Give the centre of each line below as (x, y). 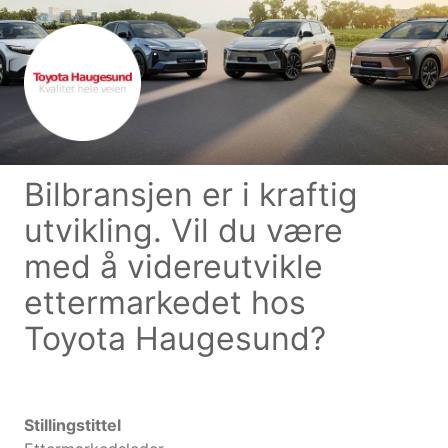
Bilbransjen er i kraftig (191, 195)
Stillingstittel (72, 425)
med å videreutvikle (173, 267)
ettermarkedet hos (165, 303)
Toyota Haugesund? (175, 339)
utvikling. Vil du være (183, 231)
